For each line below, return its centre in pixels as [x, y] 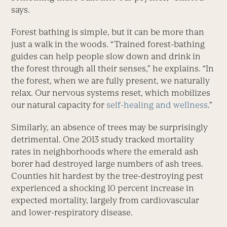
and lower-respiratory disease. [72, 212]
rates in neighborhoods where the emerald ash [105, 151]
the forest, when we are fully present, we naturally [111, 80]
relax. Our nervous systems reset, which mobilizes [111, 92]
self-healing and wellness [157, 105]
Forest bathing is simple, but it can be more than [108, 32]
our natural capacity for [59, 105]
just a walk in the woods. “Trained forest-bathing [108, 44]
